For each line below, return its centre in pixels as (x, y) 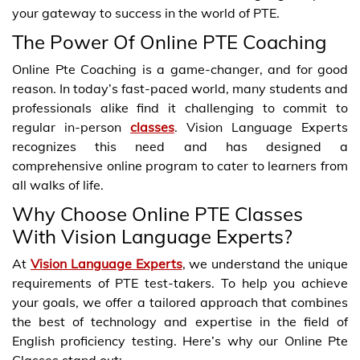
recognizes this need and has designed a (180, 146)
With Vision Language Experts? (152, 236)
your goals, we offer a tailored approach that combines (180, 302)
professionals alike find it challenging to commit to (180, 107)
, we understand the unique (265, 263)
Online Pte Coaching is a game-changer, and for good (180, 69)
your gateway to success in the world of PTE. (146, 12)
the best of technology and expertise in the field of (180, 321)
